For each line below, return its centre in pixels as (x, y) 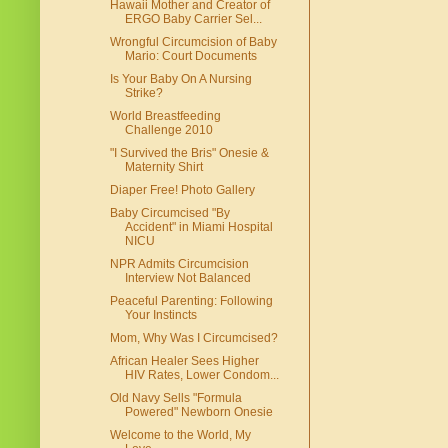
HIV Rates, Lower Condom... (201, 375)
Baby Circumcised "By (169, 213)
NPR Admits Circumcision (179, 264)
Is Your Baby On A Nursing (180, 79)
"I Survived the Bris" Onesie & (189, 153)
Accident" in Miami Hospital (198, 227)
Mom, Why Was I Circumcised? (193, 338)
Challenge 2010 (168, 130)
